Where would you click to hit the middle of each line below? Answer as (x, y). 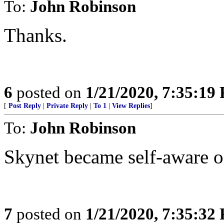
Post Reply (25, 106)
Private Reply (67, 106)
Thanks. (35, 35)
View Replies (131, 106)
